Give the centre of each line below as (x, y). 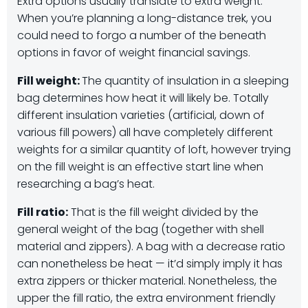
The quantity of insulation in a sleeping (185, 81)
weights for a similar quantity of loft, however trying (154, 150)
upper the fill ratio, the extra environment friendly (146, 298)
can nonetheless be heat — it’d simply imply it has (150, 264)
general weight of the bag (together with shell (141, 229)
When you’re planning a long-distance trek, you (144, 18)
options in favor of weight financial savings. (134, 53)
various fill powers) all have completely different (145, 132)
